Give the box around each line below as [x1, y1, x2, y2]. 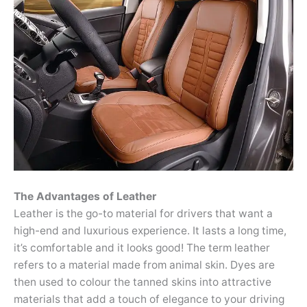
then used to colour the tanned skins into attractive [14, 275, 271, 289]
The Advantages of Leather [14, 190, 156, 204]
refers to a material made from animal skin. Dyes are [14, 258, 275, 272]
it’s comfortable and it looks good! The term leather [14, 241, 270, 255]
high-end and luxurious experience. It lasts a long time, [14, 224, 286, 238]
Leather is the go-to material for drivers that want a [14, 207, 273, 221]
